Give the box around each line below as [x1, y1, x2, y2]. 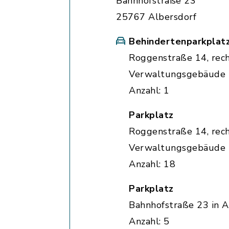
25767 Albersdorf [116, 11, 196, 23]
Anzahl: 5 [129, 215, 170, 227]
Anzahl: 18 [129, 158, 175, 170]
